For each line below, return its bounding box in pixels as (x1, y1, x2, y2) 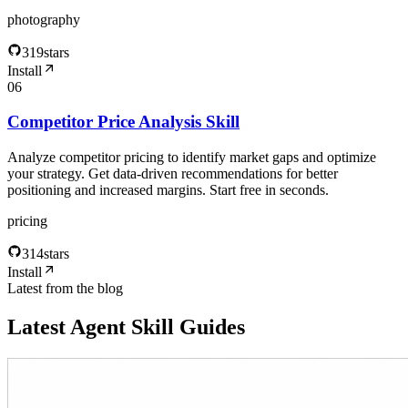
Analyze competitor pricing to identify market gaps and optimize (7, 149, 376, 166)
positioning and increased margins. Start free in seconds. (7, 182, 329, 199)
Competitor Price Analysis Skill (7, 112, 240, 132)
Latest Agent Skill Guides (7, 315, 245, 340)
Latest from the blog (7, 280, 123, 297)
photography (7, 11, 80, 27)
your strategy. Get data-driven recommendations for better (7, 166, 338, 182)
